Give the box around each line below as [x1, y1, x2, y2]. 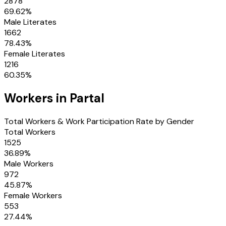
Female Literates [4, 48, 65, 59]
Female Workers [4, 190, 62, 201]
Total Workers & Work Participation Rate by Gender [4, 116, 194, 127]
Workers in [4, 90, 70, 106]
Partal [70, 90, 104, 106]
